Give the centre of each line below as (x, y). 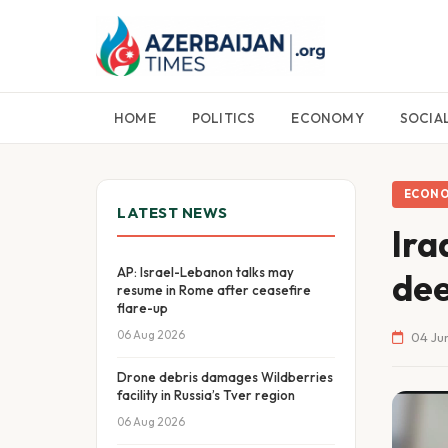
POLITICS (223, 118)
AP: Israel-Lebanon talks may (205, 272)
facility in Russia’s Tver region (206, 395)
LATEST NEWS (172, 212)
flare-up (142, 308)
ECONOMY (327, 118)
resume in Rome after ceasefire (214, 290)
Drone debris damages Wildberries (225, 377)
